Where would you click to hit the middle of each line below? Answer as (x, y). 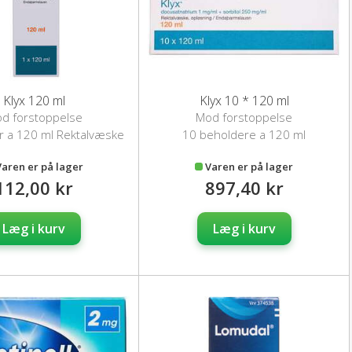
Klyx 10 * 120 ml (244, 101)
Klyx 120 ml (34, 101)
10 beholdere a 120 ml (244, 135)
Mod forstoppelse (244, 117)
